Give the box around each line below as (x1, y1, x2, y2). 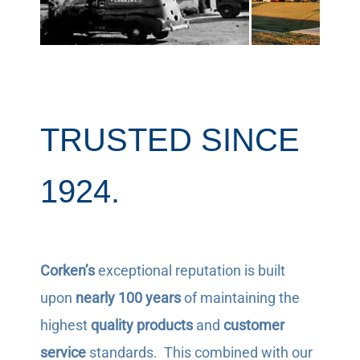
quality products (90, 317, 193, 334)
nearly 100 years (75, 289, 181, 307)
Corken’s (39, 262, 95, 280)
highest (39, 317, 91, 334)
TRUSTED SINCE (39, 122, 300, 158)
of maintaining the (180, 289, 300, 307)
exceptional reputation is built (94, 262, 285, 280)
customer (223, 317, 284, 334)
